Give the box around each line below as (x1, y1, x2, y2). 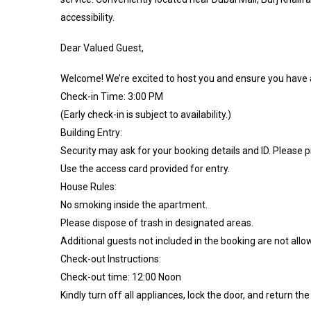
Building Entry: (60, 127, 122, 139)
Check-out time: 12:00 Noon (60, 271, 181, 283)
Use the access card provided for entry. (60, 163, 230, 175)
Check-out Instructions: (60, 253, 161, 265)
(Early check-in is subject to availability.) (60, 109, 231, 121)
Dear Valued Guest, (60, 42, 144, 54)
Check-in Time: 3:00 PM (60, 91, 163, 103)
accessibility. (60, 12, 115, 24)
